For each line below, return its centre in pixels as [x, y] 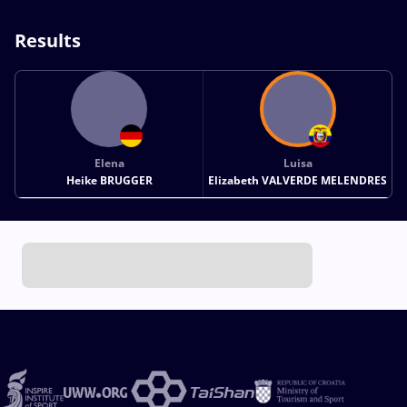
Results [48, 40]
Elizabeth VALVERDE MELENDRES [298, 180]
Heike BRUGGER [109, 180]
